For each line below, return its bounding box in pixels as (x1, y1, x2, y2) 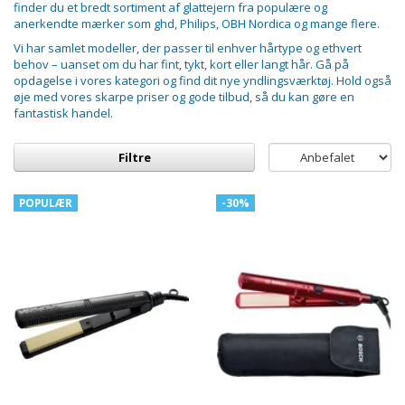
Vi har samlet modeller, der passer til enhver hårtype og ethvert (14, 40, 362, 57)
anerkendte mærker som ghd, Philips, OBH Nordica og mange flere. (14, 15, 380, 33)
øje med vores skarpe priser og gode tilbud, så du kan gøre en (14, 89, 354, 106)
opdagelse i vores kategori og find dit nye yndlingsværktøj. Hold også (14, 72, 391, 89)
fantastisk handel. (14, 105, 113, 122)
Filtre (118, 149, 151, 166)
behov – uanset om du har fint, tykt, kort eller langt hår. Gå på (14, 56, 349, 73)
